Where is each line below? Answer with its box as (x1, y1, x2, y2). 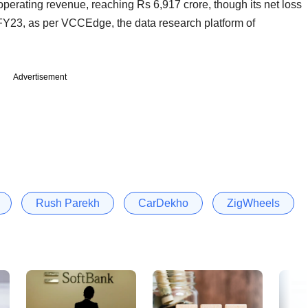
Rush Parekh (36, 197, 100, 209)
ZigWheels (227, 197, 280, 209)
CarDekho (138, 197, 188, 209)
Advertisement (13, 71, 67, 82)
